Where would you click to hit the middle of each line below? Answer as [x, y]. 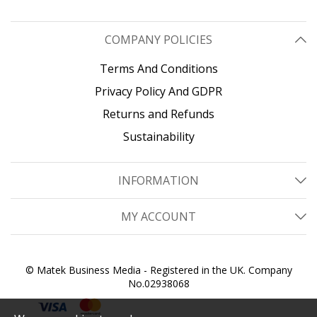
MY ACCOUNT [158, 216]
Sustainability [158, 136]
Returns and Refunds [158, 114]
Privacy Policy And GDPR [158, 91]
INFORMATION [158, 180]
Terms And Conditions [158, 68]
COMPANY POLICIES [158, 39]
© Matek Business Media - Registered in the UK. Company [158, 270]
